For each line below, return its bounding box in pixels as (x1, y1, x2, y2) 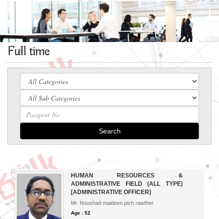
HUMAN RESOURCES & (71, 172, 183, 179)
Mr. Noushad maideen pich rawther (71, 200, 153, 206)
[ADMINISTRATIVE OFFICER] (71, 189, 151, 196)
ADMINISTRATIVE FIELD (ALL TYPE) (71, 180, 183, 187)
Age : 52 (71, 210, 90, 216)
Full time (7, 44, 49, 60)
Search (98, 127, 121, 135)
